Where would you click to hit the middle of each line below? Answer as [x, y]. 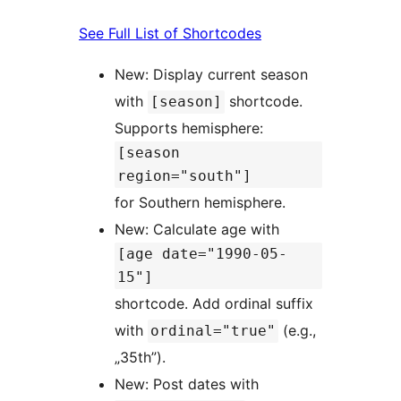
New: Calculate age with [199, 230]
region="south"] [184, 176]
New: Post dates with [189, 384]
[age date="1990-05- [202, 254]
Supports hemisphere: [191, 128]
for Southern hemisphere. [200, 203]
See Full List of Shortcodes [170, 34]
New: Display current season [211, 75]
